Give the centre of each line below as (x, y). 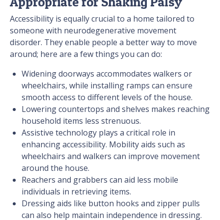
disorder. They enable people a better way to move (103, 42)
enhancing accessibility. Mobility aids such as (103, 145)
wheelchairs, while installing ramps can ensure (107, 86)
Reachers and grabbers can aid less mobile (100, 180)
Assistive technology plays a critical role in (98, 133)
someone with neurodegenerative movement (93, 31)
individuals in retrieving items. (76, 192)
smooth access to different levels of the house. (107, 97)
